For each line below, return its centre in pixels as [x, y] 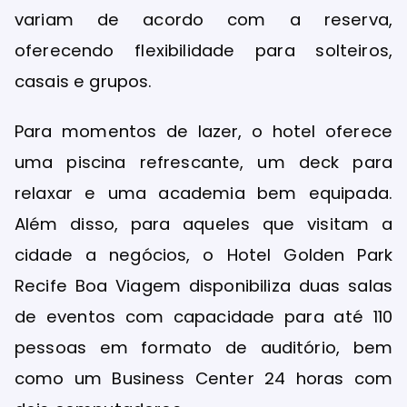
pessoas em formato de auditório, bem [203, 348]
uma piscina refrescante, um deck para [203, 163]
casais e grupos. [84, 82]
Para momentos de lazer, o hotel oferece [203, 132]
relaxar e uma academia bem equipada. [203, 194]
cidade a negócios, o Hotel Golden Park [203, 255]
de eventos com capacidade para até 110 [203, 317]
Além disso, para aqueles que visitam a [203, 224]
